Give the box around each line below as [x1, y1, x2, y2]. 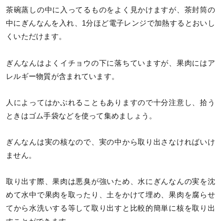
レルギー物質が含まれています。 [6, 72, 119, 80]
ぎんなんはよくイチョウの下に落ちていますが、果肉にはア [6, 59, 215, 67]
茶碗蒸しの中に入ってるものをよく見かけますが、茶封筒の [6, 6, 215, 14]
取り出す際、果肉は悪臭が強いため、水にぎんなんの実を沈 [6, 177, 215, 185]
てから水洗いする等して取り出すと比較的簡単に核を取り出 [6, 204, 215, 212]
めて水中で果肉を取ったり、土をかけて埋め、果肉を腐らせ [6, 190, 215, 199]
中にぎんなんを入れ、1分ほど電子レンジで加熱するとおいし [6, 19, 215, 28]
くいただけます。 [6, 33, 67, 41]
